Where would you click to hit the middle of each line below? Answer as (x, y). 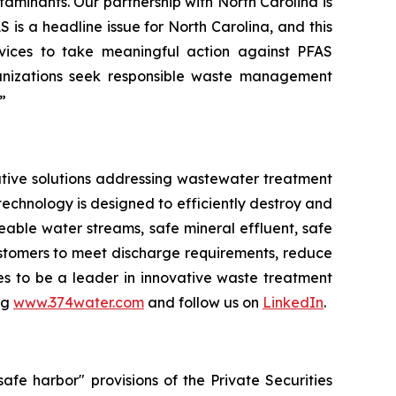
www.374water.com (79, 302)
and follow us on (203, 302)
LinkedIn (293, 302)
